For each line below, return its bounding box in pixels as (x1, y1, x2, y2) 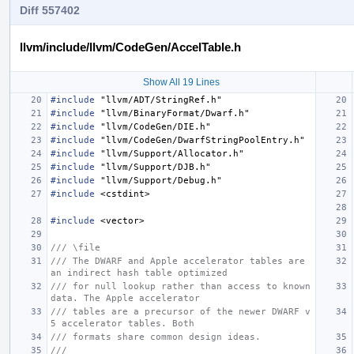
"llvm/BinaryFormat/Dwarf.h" (100, 107, 250, 119)
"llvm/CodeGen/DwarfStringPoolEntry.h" (100, 134, 305, 145)
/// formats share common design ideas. (51, 331, 261, 342)
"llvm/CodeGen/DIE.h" (100, 121, 211, 132)
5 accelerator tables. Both (51, 318, 194, 329)
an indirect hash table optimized (51, 267, 228, 278)
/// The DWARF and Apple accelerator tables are (51, 255, 305, 266)
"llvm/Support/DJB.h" (100, 161, 211, 172)
